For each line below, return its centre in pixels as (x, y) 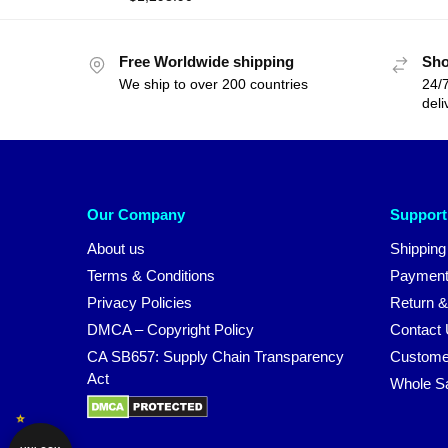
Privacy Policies (139, 303)
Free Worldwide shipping (206, 62)
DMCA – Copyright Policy (170, 330)
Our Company (136, 214)
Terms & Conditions (151, 276)
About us (116, 249)
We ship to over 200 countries (213, 83)
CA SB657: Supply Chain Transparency (215, 357)
